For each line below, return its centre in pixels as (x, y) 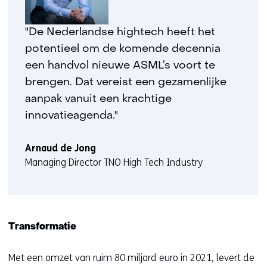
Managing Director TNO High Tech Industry (114, 162)
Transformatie (42, 227)
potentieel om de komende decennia (123, 49)
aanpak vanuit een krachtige (98, 99)
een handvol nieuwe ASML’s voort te (120, 66)
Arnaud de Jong (60, 148)
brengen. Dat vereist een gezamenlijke (126, 83)
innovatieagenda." (72, 116)
